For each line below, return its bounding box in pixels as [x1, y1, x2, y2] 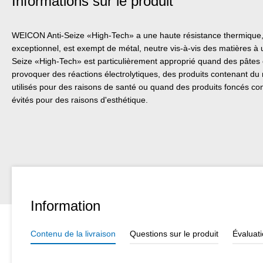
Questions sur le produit [130, 228, 218, 238]
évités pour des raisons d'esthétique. [12, 95, 148, 104]
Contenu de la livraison [31, 228, 116, 238]
